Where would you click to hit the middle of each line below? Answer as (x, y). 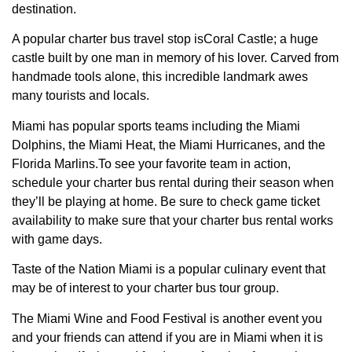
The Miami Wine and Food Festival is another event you (167, 318)
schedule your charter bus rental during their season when (173, 182)
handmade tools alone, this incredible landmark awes (160, 77)
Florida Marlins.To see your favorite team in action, (151, 163)
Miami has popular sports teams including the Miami (156, 126)
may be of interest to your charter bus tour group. (145, 288)
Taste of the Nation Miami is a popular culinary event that (169, 269)
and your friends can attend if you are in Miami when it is (167, 337)
